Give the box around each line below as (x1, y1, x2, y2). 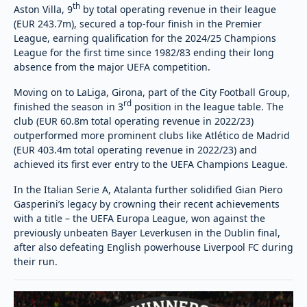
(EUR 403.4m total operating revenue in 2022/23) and (14, 143, 257, 156)
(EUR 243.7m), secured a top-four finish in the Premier (14, 16, 262, 30)
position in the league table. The (132, 99, 284, 113)
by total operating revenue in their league (80, 2, 276, 16)
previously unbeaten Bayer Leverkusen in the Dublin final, (14, 225, 280, 239)
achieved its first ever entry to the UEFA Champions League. (14, 157, 288, 171)
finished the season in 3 (14, 99, 123, 113)
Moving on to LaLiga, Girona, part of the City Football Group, (14, 85, 290, 99)
